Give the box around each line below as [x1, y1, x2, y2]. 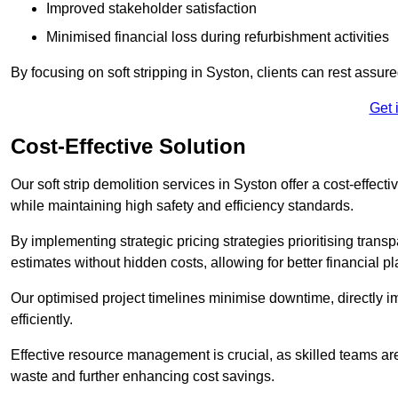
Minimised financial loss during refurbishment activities [46, 28, 389, 44]
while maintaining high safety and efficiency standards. [11, 197, 354, 213]
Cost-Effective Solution [11, 133, 246, 158]
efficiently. [11, 311, 73, 327]
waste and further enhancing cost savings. [11, 368, 275, 384]
